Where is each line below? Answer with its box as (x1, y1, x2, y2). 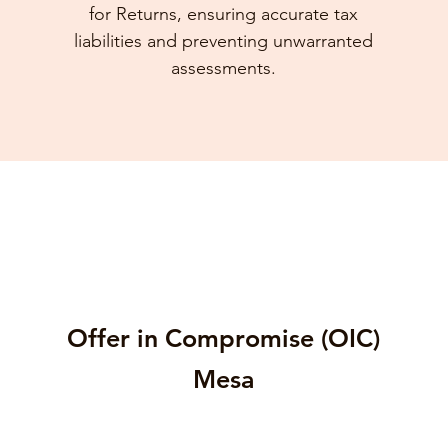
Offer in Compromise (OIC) (67, 323, 381, 353)
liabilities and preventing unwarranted (74, 30, 374, 52)
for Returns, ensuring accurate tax (89, 3, 359, 25)
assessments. (171, 57, 277, 79)
